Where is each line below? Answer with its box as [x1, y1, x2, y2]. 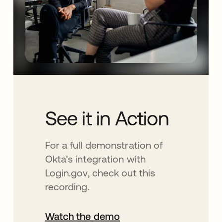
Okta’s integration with [45, 153, 146, 165]
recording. [45, 181, 90, 192]
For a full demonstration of [45, 139, 163, 151]
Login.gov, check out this [45, 167, 156, 178]
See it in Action [45, 107, 168, 129]
